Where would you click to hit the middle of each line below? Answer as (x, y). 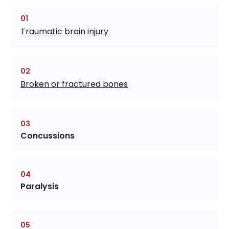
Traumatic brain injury (64, 32)
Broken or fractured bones (74, 84)
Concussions (48, 136)
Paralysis (40, 187)
